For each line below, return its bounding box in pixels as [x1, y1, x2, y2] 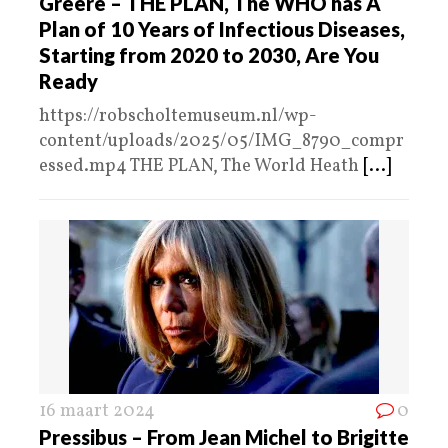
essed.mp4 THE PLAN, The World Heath [39, 154, 363, 180]
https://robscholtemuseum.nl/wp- [39, 104, 317, 130]
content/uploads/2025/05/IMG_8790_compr [39, 129, 404, 155]
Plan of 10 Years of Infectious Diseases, [39, 17, 405, 42]
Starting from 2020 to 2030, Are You [39, 43, 379, 68]
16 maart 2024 [39, 399, 155, 425]
